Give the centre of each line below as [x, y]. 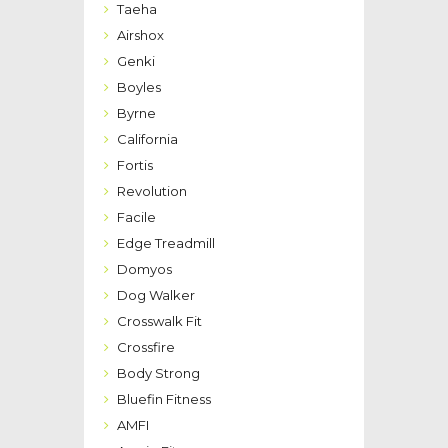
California [147, 139]
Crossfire [146, 347]
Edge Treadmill [166, 243]
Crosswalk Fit [159, 321]
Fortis [135, 165]
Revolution [152, 191]
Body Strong [158, 373]
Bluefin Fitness [164, 399]
